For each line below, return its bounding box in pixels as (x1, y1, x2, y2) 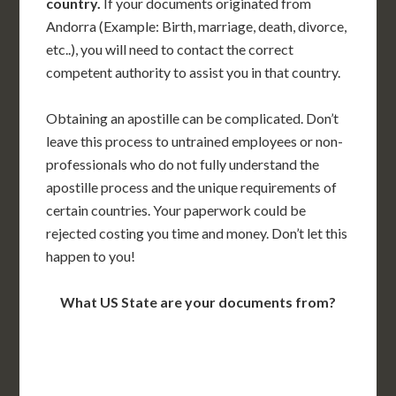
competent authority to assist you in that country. (46, 64, 341, 81)
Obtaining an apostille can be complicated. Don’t (46, 110, 339, 127)
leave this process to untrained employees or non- (46, 133, 344, 150)
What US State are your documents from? (60, 293, 336, 311)
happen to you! (46, 247, 136, 265)
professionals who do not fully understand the (46, 156, 320, 173)
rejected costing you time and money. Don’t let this (46, 225, 348, 242)
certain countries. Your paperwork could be (46, 202, 307, 219)
